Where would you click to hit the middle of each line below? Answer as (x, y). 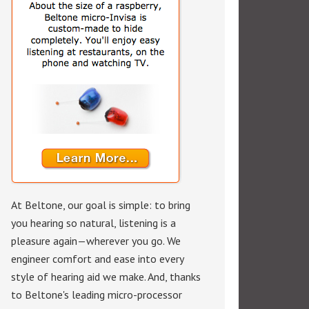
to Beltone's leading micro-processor (97, 295)
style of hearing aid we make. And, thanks (106, 277)
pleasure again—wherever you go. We (96, 241)
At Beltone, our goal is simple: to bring (101, 205)
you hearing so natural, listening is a (93, 223)
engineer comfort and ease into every (97, 259)
